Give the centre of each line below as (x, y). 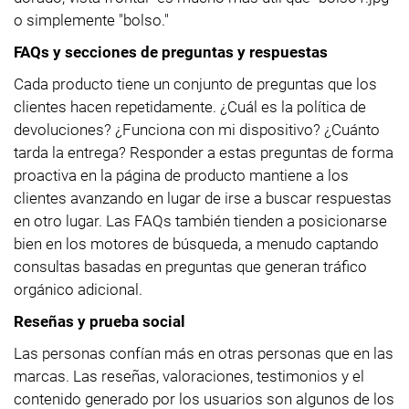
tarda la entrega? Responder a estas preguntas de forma (204, 152)
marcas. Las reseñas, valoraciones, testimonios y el (189, 376)
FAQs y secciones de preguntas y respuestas (171, 52)
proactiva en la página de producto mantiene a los (181, 175)
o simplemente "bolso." (91, 20)
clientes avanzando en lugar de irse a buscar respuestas (203, 198)
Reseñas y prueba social (100, 321)
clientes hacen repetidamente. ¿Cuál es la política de (190, 106)
